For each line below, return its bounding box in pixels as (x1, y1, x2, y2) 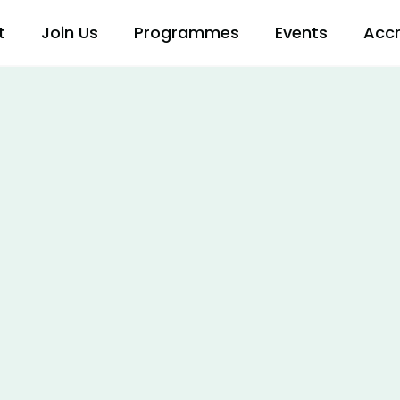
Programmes (134, 21, 239, 44)
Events (275, 21, 328, 44)
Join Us (41, 21, 98, 44)
